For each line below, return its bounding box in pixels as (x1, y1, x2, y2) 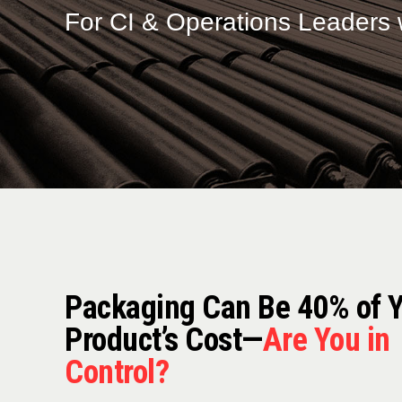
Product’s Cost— (65, 320, 263, 359)
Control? (65, 353, 169, 391)
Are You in (262, 320, 390, 359)
